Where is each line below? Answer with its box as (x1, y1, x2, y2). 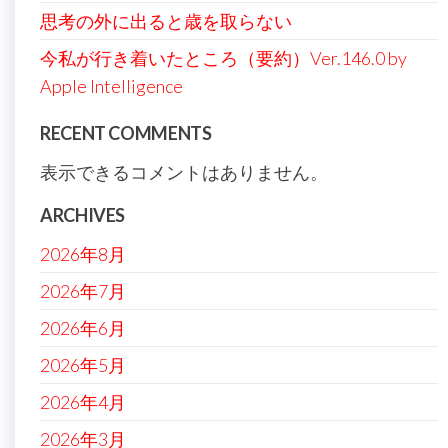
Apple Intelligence (40, 75, 183, 97)
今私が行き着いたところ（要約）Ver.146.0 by (40, 47, 407, 69)
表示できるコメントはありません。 (40, 161, 328, 183)
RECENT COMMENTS (40, 122, 212, 144)
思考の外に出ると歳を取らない (40, 10, 292, 32)
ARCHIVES (40, 204, 126, 226)
